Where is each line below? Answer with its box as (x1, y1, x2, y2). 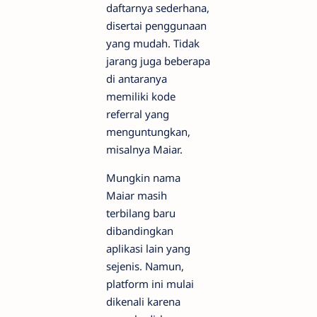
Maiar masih (106, 188, 167, 202)
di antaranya (106, 71, 167, 86)
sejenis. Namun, (106, 259, 184, 273)
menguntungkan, (106, 125, 190, 139)
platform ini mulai (106, 277, 194, 291)
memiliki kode (106, 89, 175, 103)
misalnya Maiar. (106, 142, 183, 156)
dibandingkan (106, 224, 173, 238)
